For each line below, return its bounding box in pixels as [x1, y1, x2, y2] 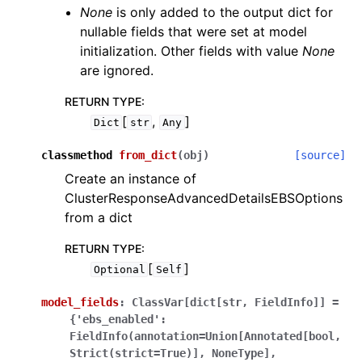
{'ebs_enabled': [69, 313, 166, 326]
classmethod [41, 149, 112, 162]
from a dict [65, 209, 133, 225]
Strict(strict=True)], [69, 347, 205, 360]
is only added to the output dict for [112, 4, 334, 20]
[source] [294, 149, 346, 162]
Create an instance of [65, 170, 196, 187]
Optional [93, 263, 145, 276]
